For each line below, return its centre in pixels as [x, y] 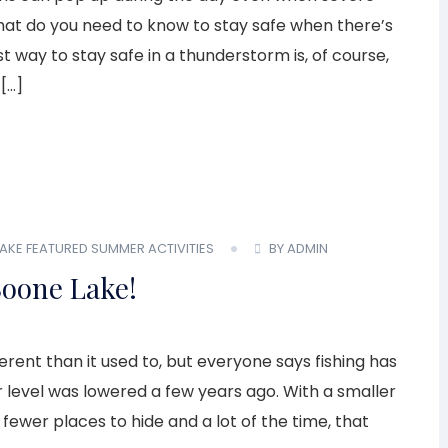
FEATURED [57, 249]
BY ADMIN [298, 249]
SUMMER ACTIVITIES [152, 249]
